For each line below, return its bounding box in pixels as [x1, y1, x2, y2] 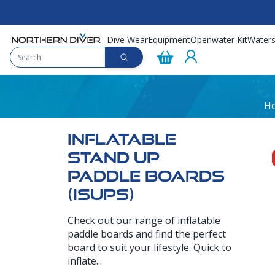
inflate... [68, 254, 102, 268]
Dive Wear [107, 33, 148, 45]
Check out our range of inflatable [68, 214, 220, 227]
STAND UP [68, 149, 160, 166]
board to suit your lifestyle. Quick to [68, 241, 231, 254]
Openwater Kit [190, 33, 247, 45]
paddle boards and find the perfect [68, 227, 226, 241]
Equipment [148, 33, 190, 45]
